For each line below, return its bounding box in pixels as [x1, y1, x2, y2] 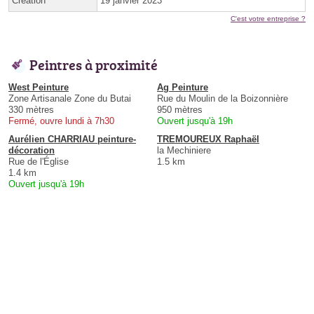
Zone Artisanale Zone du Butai [8, 93, 131, 104]
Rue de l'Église [8, 156, 69, 168]
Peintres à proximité [29, 55, 158, 75]
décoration [8, 145, 55, 156]
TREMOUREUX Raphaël [157, 134, 259, 145]
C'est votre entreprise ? [231, 15, 306, 23]
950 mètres [157, 104, 203, 116]
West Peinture [8, 82, 69, 93]
